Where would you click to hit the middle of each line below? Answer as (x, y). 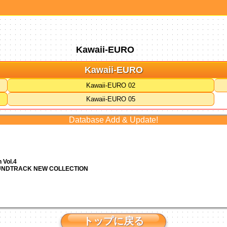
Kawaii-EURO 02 (111, 85)
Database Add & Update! (113, 120)
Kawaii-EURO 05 (111, 99)
